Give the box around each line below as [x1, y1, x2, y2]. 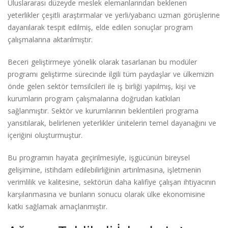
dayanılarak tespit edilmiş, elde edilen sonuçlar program [8, 22, 193, 32]
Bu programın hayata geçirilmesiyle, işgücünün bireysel [8, 152, 190, 162]
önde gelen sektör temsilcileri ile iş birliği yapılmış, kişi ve [8, 81, 196, 91]
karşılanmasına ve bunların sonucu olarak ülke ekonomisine [8, 189, 205, 199]
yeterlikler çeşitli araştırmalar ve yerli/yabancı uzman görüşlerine [8, 10, 220, 20]
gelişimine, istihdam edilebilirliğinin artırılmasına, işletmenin [8, 164, 201, 175]
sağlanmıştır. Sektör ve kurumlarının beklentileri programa [8, 105, 198, 116]
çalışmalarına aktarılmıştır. [8, 34, 93, 44]
